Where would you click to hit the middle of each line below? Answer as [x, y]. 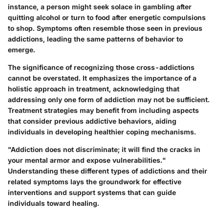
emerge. [22, 50]
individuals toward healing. [54, 203]
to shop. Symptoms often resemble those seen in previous [105, 28]
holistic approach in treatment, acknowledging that [94, 89]
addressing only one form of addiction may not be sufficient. [109, 100]
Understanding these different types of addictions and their [108, 171]
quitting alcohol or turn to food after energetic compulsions [107, 18]
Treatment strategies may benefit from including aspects [103, 110]
